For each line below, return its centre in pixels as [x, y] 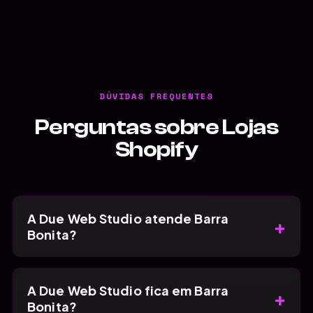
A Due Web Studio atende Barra [128, 218]
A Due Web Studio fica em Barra [128, 290]
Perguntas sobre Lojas [156, 127]
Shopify [156, 149]
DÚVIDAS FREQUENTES [156, 96]
